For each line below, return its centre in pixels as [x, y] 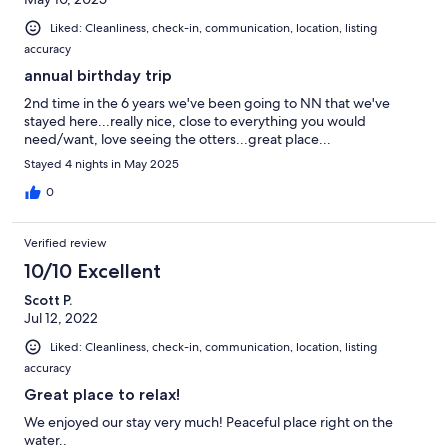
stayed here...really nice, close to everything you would [195, 121]
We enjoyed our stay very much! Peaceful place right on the [208, 422]
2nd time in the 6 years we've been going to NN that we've [207, 103]
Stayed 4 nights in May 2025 [101, 164]
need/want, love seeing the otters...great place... [177, 139]
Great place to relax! [102, 395]
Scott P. [48, 300]
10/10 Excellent [92, 271]
